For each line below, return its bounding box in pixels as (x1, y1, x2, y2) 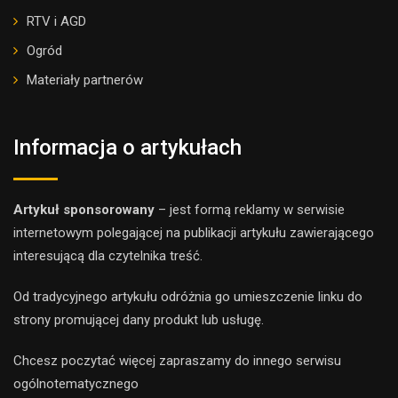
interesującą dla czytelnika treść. (13, 248, 203, 264)
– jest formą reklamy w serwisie (155, 202, 345, 218)
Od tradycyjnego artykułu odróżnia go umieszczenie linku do (13, 289, 362, 305)
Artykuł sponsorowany (13, 202, 155, 218)
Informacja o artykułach (13, 135, 242, 160)
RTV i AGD (27, 13, 86, 29)
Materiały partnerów (27, 72, 143, 88)
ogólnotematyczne (13, 376, 123, 392)
